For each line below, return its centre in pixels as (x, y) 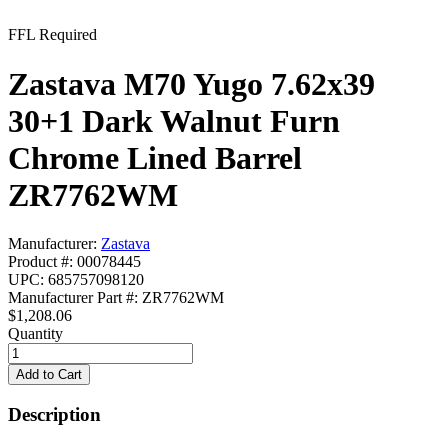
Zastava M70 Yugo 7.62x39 (191, 83)
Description (54, 414)
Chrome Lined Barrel (155, 157)
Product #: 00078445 (74, 262)
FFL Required (52, 35)
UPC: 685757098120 (76, 280)
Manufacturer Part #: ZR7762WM (116, 298)
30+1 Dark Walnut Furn (174, 120)
